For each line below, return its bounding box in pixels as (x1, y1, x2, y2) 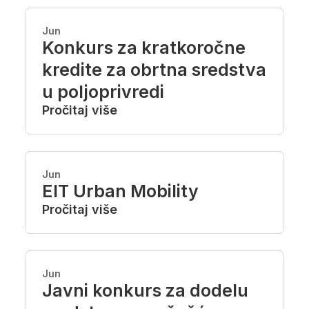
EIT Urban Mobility (42, 181, 199, 201)
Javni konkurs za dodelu (42, 280, 248, 301)
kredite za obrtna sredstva (42, 59, 266, 80)
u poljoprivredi (42, 81, 164, 102)
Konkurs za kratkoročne (42, 37, 246, 58)
